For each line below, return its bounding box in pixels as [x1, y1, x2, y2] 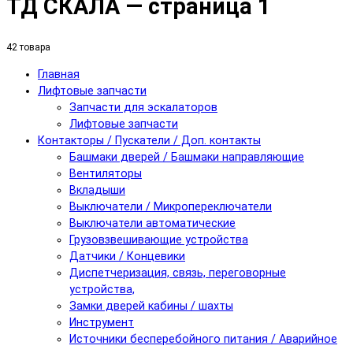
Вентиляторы [69, 167, 142, 181]
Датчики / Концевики [69, 250, 185, 264]
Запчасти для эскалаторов [69, 101, 217, 115]
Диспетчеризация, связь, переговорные [69, 266, 286, 281]
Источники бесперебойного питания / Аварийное [69, 333, 337, 347]
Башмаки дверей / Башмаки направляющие [69, 150, 304, 165]
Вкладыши [69, 184, 125, 198]
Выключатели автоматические [69, 217, 236, 231]
